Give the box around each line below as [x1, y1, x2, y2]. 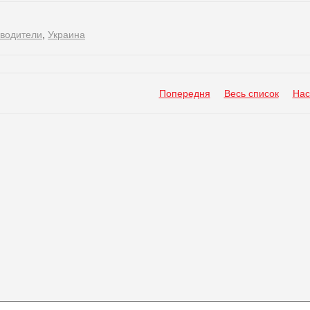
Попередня [158, 87, 210, 99]
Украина [48, 28, 85, 40]
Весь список [224, 87, 279, 99]
